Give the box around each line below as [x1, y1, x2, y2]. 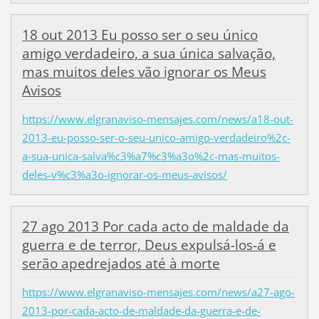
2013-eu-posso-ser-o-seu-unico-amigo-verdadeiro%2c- [21, 130, 291, 145]
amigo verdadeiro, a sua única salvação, [21, 43, 276, 63]
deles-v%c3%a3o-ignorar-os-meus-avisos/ [21, 167, 227, 182]
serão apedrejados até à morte [21, 254, 220, 273]
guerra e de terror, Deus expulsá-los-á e [21, 236, 276, 255]
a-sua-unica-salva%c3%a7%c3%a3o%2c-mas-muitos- [21, 149, 280, 164]
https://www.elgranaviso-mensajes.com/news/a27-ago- [21, 285, 295, 300]
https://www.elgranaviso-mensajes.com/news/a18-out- [21, 112, 293, 127]
